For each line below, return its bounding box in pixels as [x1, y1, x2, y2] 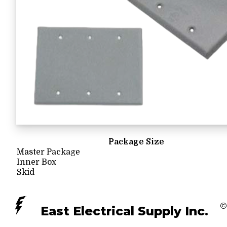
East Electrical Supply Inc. [41, 203, 208, 218]
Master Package [17, 147, 80, 157]
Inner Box [17, 158, 56, 167]
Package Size [108, 137, 164, 146]
